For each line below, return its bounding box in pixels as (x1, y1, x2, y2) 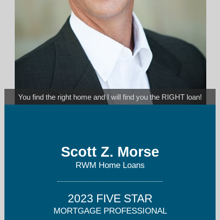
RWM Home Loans (75, 161, 145, 170)
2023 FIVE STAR (67, 192, 153, 205)
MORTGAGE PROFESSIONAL (53, 206, 167, 216)
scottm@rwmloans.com (8, 129, 76, 137)
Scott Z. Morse (61, 144, 159, 160)
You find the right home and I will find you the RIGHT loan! (18, 92, 202, 101)
